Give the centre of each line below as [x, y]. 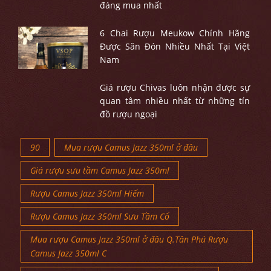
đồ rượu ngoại [128, 114]
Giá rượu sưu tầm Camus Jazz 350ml [100, 170]
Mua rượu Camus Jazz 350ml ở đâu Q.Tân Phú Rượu [129, 239]
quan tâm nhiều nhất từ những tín [175, 101]
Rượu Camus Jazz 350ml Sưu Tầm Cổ [100, 216]
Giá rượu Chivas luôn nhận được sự [175, 87]
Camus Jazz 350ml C [68, 253]
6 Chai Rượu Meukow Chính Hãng [175, 33]
